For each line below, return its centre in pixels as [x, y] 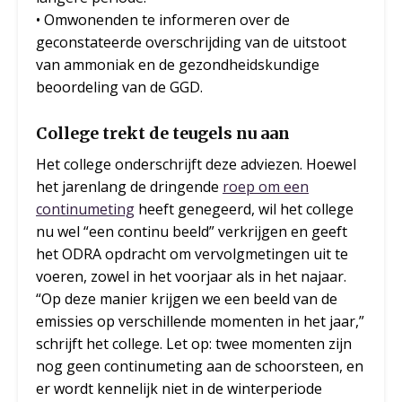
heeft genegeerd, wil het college [244, 210]
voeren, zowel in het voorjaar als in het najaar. [191, 277]
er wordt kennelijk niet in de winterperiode [179, 389]
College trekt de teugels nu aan [163, 134]
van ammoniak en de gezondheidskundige [178, 65]
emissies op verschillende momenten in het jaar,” [200, 322]
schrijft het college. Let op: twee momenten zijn [194, 344]
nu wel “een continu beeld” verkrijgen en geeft [192, 232]
